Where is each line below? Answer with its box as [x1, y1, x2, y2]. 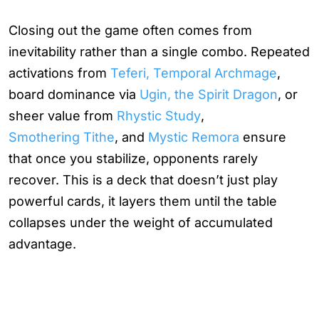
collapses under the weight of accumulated [9, 215, 273, 231]
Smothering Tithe [9, 130, 115, 145]
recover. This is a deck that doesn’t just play [9, 172, 278, 188]
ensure [239, 130, 286, 145]
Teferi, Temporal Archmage [110, 66, 277, 81]
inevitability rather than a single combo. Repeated [9, 44, 310, 60]
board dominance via [9, 87, 140, 103]
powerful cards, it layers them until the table [9, 194, 277, 209]
